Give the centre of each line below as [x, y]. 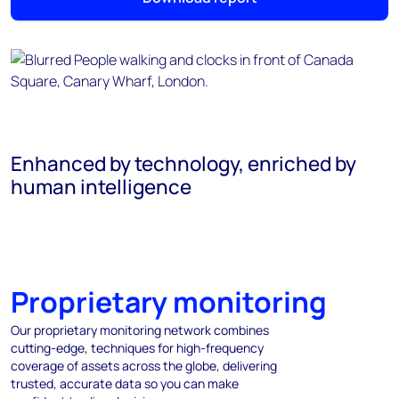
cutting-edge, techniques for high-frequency [137, 348]
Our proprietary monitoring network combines [140, 330]
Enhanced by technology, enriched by [183, 164]
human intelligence [101, 187]
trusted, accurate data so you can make [125, 384]
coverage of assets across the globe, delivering [144, 366]
